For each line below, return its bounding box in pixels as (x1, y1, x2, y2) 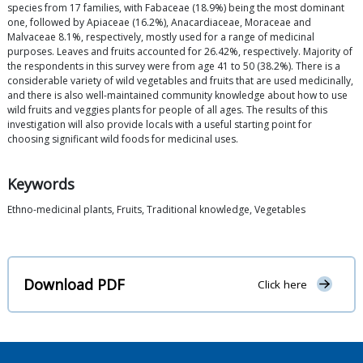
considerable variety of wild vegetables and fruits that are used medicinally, (7, 74, 353, 88)
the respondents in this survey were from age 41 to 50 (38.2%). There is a (7, 59, 340, 74)
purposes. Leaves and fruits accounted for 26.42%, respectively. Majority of (7, 45, 352, 59)
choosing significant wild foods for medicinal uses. (7, 132, 238, 147)
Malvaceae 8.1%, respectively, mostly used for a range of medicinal (7, 30, 314, 45)
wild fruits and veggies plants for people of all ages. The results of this (7, 103, 327, 117)
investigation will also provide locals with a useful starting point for (7, 117, 312, 132)
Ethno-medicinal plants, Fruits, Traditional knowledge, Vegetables (7, 203, 305, 217)
